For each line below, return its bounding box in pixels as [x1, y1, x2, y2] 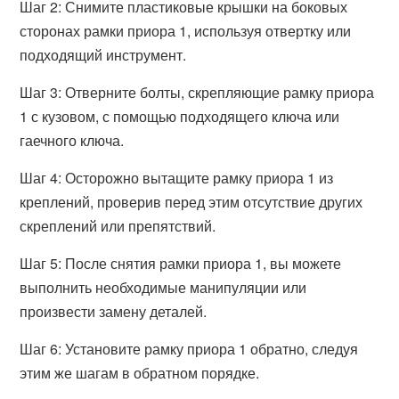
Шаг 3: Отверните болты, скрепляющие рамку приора [20, 82, 375, 102]
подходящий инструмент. [20, 45, 187, 65]
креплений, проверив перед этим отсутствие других [20, 191, 363, 212]
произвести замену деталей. [20, 301, 208, 322]
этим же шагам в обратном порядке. [20, 362, 260, 383]
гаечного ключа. [20, 130, 125, 151]
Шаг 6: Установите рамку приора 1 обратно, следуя [20, 338, 359, 359]
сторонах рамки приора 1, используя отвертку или [20, 20, 352, 41]
